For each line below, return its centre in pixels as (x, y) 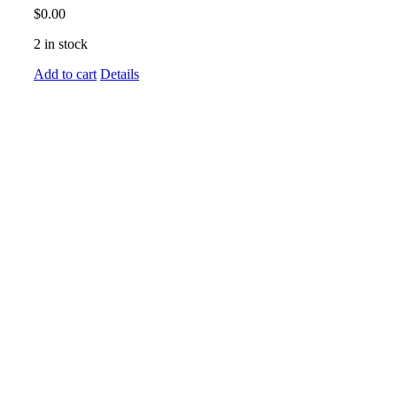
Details (120, 74)
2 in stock (61, 44)
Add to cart (65, 74)
